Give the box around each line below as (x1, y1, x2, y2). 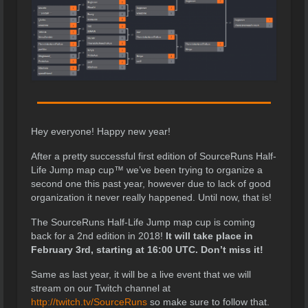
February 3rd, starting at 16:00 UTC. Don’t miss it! (31, 244, 263, 255)
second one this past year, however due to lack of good (31, 178, 271, 189)
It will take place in (166, 230, 253, 241)
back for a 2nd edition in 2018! (31, 230, 166, 241)
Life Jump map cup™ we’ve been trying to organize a (31, 164, 263, 175)
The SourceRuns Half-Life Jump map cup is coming (31, 217, 255, 228)
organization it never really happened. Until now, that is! (31, 192, 272, 203)
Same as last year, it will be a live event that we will (31, 269, 251, 280)
